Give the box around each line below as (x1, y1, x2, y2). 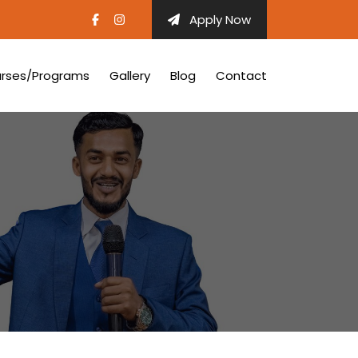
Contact (216, 66, 267, 84)
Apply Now (186, 11, 251, 28)
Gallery (109, 66, 150, 84)
